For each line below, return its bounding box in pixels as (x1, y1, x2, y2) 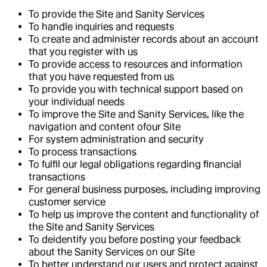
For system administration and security (29, 133, 204, 145)
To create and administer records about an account (29, 33, 259, 45)
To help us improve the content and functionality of (29, 208, 259, 220)
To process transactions (29, 145, 136, 157)
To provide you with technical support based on (29, 83, 243, 95)
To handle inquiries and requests (29, 20, 174, 32)
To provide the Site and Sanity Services (29, 8, 204, 20)
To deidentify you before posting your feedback (29, 233, 241, 245)
